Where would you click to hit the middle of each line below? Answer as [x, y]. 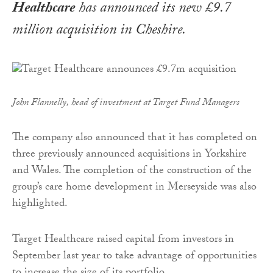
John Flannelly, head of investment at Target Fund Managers [126, 103]
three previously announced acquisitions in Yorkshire [129, 155]
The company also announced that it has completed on [135, 138]
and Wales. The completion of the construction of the [132, 171]
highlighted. [40, 204]
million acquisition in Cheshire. [99, 32]
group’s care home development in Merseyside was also [134, 188]
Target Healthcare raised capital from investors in [123, 240]
